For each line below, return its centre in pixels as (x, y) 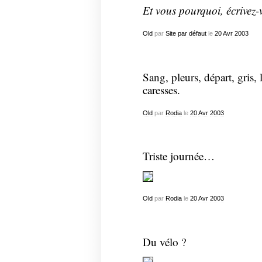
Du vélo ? (164, 242)
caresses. (161, 89)
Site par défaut (186, 34)
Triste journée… (178, 156)
